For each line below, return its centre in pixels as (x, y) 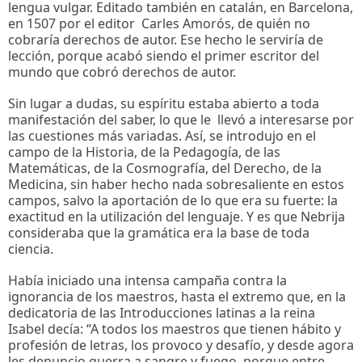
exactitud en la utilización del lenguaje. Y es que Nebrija (177, 216)
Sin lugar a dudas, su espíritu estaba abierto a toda (164, 103)
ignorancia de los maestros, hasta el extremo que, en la (177, 297)
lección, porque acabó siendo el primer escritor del (164, 55)
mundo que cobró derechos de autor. (122, 72)
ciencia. (31, 248)
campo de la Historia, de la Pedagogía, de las (144, 152)
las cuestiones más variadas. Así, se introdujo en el (162, 135)
